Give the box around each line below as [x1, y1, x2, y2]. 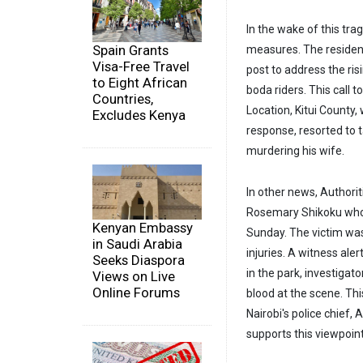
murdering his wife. [246, 144, 344, 158]
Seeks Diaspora [92, 251, 185, 268]
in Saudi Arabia [92, 235, 182, 252]
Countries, [92, 91, 153, 108]
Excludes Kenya [92, 107, 186, 124]
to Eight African [92, 75, 187, 92]
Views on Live [92, 267, 175, 284]
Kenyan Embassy [92, 219, 193, 236]
